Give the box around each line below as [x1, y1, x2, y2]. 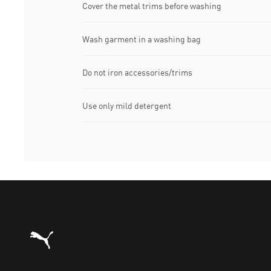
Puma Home [24, 223, 76, 236]
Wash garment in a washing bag [82, 33, 201, 44]
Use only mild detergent [82, 100, 171, 111]
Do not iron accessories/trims [82, 67, 192, 77]
